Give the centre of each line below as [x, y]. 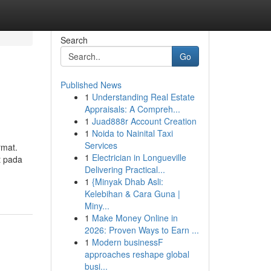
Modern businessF [127, 242]
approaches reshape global [137, 254]
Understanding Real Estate [143, 97]
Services [101, 145]
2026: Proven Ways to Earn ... [142, 230]
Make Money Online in [135, 218]
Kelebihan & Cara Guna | [132, 194]
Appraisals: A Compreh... [132, 109]
